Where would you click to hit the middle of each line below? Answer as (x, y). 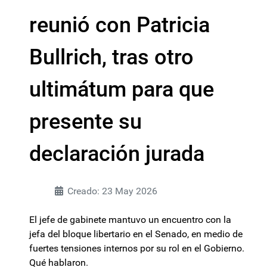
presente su (86, 122)
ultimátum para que (122, 89)
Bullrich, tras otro (111, 57)
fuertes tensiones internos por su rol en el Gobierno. (137, 248)
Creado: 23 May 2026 (112, 191)
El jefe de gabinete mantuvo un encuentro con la (130, 220)
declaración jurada (117, 154)
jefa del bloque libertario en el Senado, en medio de (136, 234)
